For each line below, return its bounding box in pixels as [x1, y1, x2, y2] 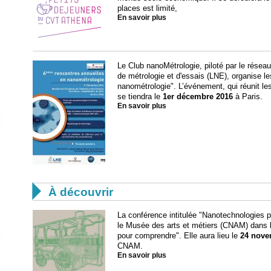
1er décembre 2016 [163, 92, 233, 102]
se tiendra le [117, 92, 163, 102]
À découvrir [48, 186, 113, 199]
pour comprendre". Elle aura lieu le [117, 231, 240, 241]
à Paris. [233, 92, 263, 102]
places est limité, [117, 4, 177, 13]
